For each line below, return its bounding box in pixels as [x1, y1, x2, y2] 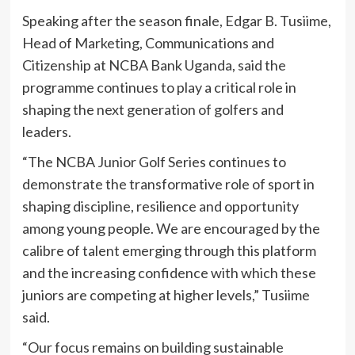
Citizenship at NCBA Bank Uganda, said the [21, 56, 286, 74]
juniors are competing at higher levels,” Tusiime [21, 286, 310, 304]
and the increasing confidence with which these [21, 264, 316, 282]
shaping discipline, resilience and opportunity [21, 197, 299, 216]
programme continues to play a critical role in [21, 78, 296, 97]
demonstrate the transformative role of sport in [21, 175, 315, 193]
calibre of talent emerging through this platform [21, 242, 316, 260]
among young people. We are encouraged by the [21, 219, 320, 238]
